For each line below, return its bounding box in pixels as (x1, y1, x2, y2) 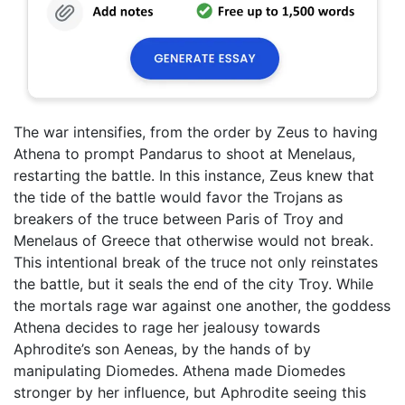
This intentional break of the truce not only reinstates (14, 252, 378, 271)
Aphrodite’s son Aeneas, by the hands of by (14, 339, 311, 358)
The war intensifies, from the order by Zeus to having (14, 122, 378, 141)
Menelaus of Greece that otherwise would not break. (14, 231, 373, 250)
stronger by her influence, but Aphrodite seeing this (14, 382, 366, 401)
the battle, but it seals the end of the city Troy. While (14, 274, 373, 293)
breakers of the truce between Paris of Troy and (14, 209, 344, 228)
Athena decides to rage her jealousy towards (14, 317, 320, 336)
